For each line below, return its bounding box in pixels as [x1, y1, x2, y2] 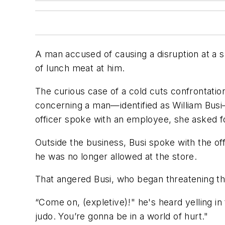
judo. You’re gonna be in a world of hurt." [35, 210, 208, 221]
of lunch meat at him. [35, 63, 125, 74]
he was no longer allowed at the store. [35, 151, 197, 162]
